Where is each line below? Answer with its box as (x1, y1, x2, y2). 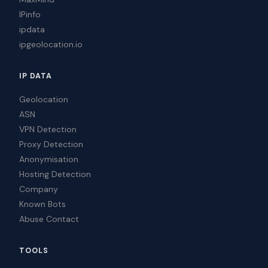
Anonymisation (19, 154, 78, 165)
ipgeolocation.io (19, 39, 83, 50)
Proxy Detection (19, 139, 83, 150)
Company (19, 184, 58, 195)
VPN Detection (19, 124, 77, 135)
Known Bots (19, 199, 66, 210)
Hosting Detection (19, 169, 91, 180)
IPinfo (19, 9, 41, 20)
